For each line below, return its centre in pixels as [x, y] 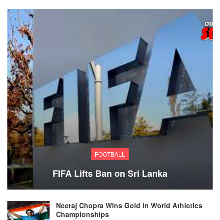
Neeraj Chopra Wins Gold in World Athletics [129, 205]
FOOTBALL [110, 154]
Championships [82, 214]
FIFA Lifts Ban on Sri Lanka [110, 173]
